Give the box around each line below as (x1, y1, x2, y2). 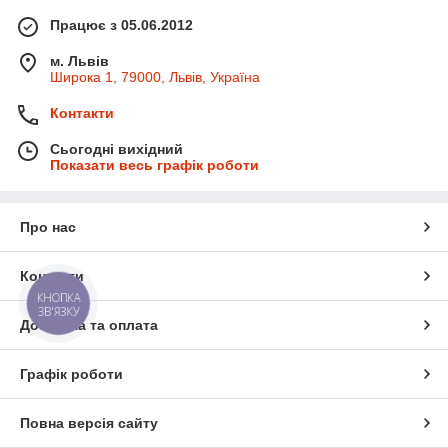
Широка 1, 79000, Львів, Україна (50, 69, 260, 86)
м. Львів (50, 53, 109, 70)
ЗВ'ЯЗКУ (37, 303, 80, 319)
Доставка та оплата (20, 317, 158, 334)
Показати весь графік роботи (50, 157, 259, 174)
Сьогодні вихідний (50, 141, 183, 158)
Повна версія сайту (20, 415, 158, 432)
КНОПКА (37, 290, 81, 306)
